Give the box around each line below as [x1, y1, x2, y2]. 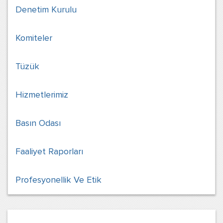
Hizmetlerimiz [15, 89, 68, 100]
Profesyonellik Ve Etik [15, 174, 102, 185]
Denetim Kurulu [15, 4, 77, 15]
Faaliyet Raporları [15, 146, 83, 157]
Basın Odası [15, 117, 61, 128]
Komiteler [15, 32, 52, 43]
